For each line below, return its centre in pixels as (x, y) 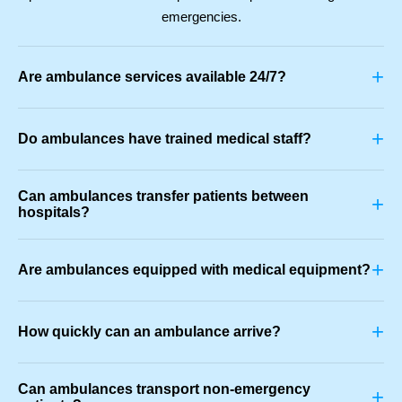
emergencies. (201, 16)
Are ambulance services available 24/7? (152, 76)
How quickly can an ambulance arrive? (149, 331)
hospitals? (54, 212)
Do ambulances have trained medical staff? (165, 138)
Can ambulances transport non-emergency (164, 389)
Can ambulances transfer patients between (163, 196)
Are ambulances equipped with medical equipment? (194, 269)
